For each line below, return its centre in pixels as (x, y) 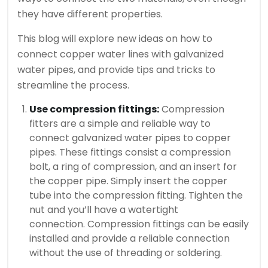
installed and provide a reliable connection (130, 239)
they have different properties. (90, 14)
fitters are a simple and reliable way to (120, 124)
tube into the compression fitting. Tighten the (136, 196)
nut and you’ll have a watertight (104, 210)
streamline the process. (73, 86)
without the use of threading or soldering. (126, 253)
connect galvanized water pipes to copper (130, 138)
